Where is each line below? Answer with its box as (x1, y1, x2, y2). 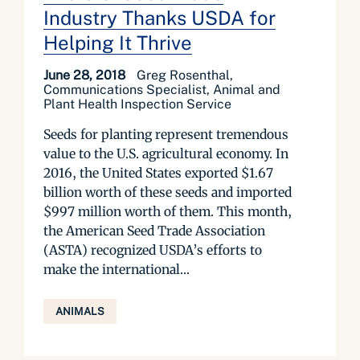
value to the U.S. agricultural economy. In (43, 145, 288, 162)
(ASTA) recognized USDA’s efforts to (43, 242, 262, 258)
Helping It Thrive (43, 31, 192, 54)
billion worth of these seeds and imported (43, 184, 292, 200)
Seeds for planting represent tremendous (43, 126, 288, 142)
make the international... (43, 261, 190, 277)
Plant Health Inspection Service (43, 96, 231, 112)
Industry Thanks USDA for (43, 6, 276, 29)
